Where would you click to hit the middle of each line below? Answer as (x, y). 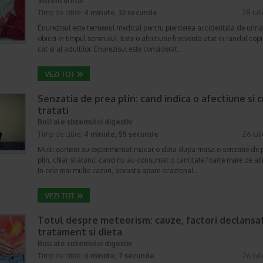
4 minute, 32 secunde (121, 13)
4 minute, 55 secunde (121, 134)
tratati (53, 110)
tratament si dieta (80, 232)
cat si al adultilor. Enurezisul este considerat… (110, 49)
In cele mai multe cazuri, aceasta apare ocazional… (118, 171)
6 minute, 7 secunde (119, 256)
